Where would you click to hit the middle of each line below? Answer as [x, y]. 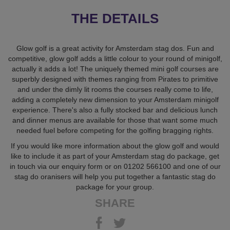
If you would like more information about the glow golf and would [115, 146]
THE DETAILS [115, 18]
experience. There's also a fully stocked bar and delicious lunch [115, 110]
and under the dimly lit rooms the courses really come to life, [115, 89]
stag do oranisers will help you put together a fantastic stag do [115, 176]
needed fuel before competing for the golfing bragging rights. [115, 130]
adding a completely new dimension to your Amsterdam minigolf [115, 99]
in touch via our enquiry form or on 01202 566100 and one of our [115, 166]
